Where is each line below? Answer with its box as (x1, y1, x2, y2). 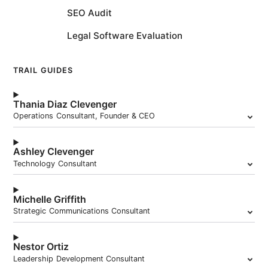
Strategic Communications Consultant (13, 206, 150, 216)
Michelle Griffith (13, 193, 87, 205)
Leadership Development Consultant (13, 254, 145, 263)
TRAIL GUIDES (13, 66, 73, 75)
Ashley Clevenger (13, 145, 95, 158)
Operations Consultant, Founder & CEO (13, 111, 156, 121)
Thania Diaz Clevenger (13, 98, 117, 110)
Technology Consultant (13, 159, 97, 168)
